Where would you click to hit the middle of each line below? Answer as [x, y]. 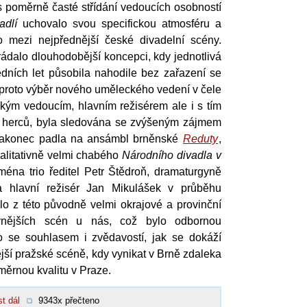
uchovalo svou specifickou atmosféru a [119, 23]
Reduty [200, 138]
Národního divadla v [172, 155]
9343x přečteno [69, 300]
